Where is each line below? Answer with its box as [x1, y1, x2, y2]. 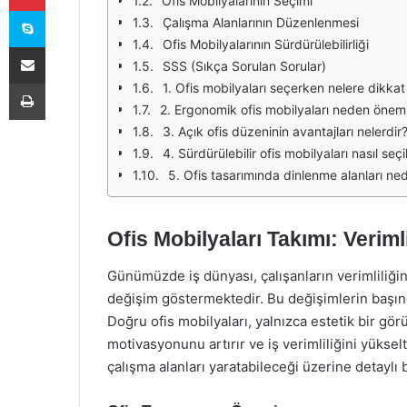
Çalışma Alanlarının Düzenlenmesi [163, 15, 359, 30]
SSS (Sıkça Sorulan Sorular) [163, 58, 326, 74]
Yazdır [45, 75, 79, 90]
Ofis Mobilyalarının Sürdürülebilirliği [163, 36, 369, 52]
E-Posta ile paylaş [45, 39, 80, 54]
